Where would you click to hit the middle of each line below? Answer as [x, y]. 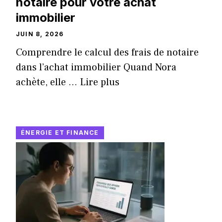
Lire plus [100, 83]
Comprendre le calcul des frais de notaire [107, 53]
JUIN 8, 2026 [40, 34]
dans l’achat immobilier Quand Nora [96, 68]
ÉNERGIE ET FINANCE [60, 133]
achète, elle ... [48, 83]
